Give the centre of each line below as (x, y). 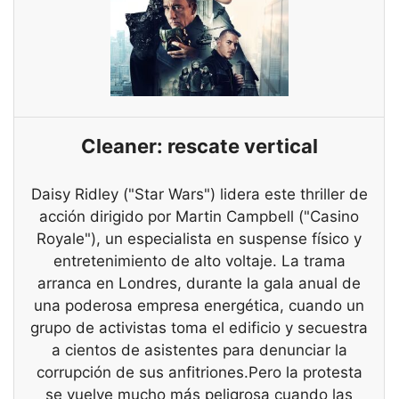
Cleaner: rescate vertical (199, 147)
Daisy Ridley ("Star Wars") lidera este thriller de (199, 195)
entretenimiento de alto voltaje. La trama (199, 261)
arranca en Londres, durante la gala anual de (199, 284)
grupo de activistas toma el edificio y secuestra (199, 328)
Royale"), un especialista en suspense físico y (199, 239)
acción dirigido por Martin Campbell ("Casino (199, 217)
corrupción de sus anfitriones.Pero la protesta (199, 373)
